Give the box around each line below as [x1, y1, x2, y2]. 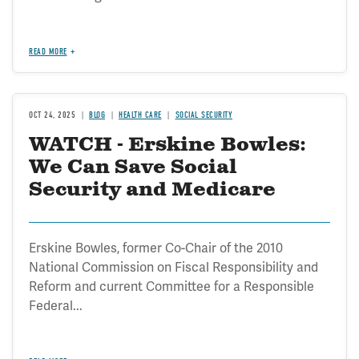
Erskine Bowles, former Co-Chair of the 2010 [29, 240, 283, 256]
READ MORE [29, 46, 67, 57]
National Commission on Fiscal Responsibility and [29, 259, 318, 276]
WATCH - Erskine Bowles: [29, 132, 306, 158]
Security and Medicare [29, 177, 276, 203]
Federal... [29, 297, 83, 314]
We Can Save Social [29, 155, 237, 180]
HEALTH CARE [119, 110, 162, 120]
